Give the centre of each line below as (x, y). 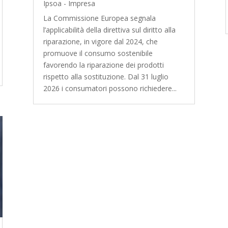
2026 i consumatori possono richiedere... (110, 88)
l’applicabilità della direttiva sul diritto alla (109, 30)
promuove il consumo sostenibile (98, 53)
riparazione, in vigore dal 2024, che (100, 41)
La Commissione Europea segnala (99, 18)
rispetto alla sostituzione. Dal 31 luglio (106, 76)
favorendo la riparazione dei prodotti (103, 65)
